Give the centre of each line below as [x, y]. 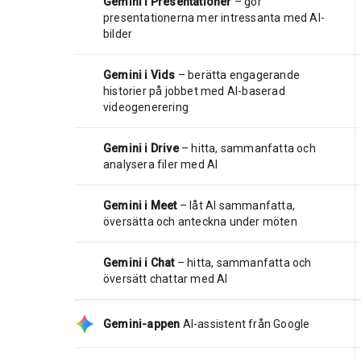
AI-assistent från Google [246, 324]
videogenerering [146, 107]
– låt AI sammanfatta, [236, 205]
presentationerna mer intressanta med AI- [214, 17]
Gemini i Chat [139, 262]
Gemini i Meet [140, 205]
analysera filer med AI [161, 164]
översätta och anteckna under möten [200, 221]
